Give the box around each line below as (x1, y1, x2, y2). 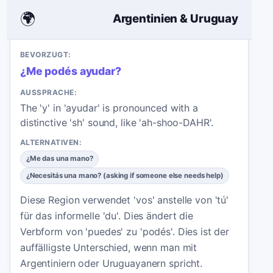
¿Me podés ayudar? (20, 64, 121, 77)
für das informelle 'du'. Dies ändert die (20, 209, 193, 222)
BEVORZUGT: (20, 49, 71, 59)
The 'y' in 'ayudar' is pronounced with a (20, 101, 198, 114)
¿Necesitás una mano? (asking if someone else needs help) (26, 171, 224, 180)
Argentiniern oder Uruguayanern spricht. (20, 257, 203, 269)
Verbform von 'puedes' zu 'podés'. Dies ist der (20, 225, 230, 238)
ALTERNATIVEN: (20, 138, 82, 147)
